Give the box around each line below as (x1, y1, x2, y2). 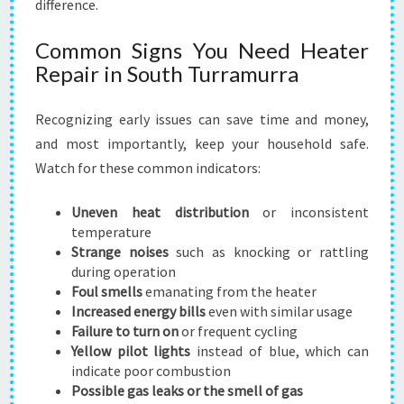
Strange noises (71, 243, 169, 261)
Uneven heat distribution (71, 203, 249, 221)
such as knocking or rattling (168, 243, 370, 261)
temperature (71, 223, 151, 241)
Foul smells (71, 282, 142, 300)
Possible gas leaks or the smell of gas (71, 381, 303, 399)
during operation (71, 262, 176, 280)
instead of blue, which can (190, 342, 370, 360)
